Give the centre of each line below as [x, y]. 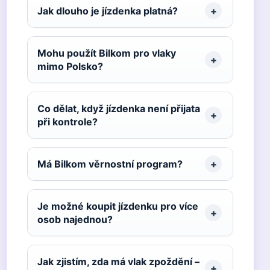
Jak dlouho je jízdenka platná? [108, 11]
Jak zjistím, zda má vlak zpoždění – [118, 262]
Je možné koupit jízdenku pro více [118, 206]
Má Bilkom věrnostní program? [110, 164]
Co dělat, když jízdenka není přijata [119, 108]
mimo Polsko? [70, 66]
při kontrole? [67, 122]
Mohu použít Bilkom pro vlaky [107, 53]
